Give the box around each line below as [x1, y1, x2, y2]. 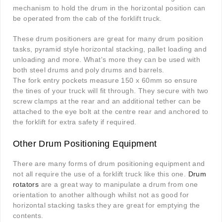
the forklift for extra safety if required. [13, 118, 137, 126]
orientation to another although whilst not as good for [13, 191, 189, 199]
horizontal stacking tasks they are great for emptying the [13, 201, 200, 210]
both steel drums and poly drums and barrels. [13, 66, 165, 74]
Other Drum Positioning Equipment [13, 139, 157, 149]
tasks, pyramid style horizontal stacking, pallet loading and [13, 45, 207, 54]
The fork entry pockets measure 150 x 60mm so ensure [13, 76, 198, 85]
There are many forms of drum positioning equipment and [13, 160, 205, 168]
